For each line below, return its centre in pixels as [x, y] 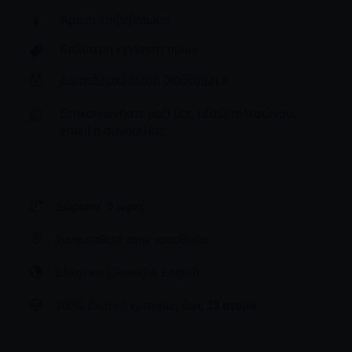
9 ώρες [126, 207]
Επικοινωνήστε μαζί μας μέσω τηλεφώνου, [178, 114]
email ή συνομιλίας [112, 131]
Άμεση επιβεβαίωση [115, 20]
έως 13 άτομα [219, 306]
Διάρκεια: [79, 207]
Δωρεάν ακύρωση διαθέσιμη [139, 80]
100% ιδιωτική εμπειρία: [118, 306]
